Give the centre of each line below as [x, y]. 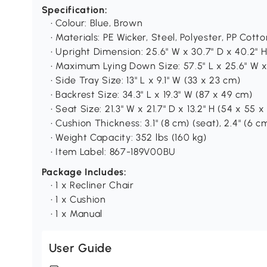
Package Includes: [84, 172]
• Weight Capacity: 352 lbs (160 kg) [128, 138]
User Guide [80, 248]
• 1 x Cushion [78, 200]
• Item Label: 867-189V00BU [113, 152]
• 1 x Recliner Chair [92, 185]
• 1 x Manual [77, 214]
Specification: [74, 10]
